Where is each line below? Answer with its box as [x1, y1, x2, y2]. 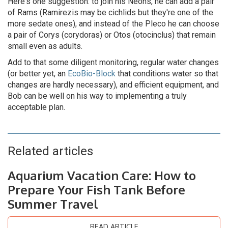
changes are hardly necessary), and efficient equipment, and [8, 80, 219, 90]
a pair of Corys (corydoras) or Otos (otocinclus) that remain [8, 30, 216, 40]
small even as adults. [8, 41, 82, 51]
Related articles [8, 144, 93, 158]
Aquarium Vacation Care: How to [8, 167, 196, 183]
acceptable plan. [8, 102, 65, 112]
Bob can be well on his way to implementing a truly [8, 91, 187, 101]
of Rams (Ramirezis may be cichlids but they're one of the [8, 8, 213, 17]
